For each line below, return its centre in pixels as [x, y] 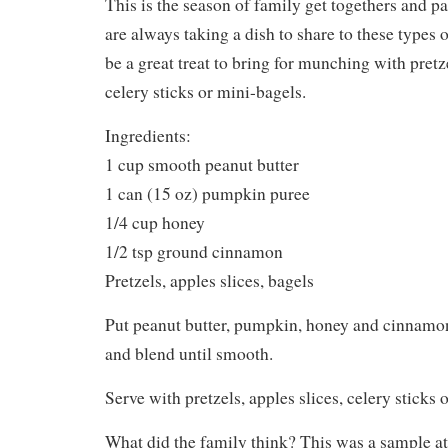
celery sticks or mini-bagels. [205, 91]
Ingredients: [148, 135]
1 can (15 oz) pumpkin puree [207, 193]
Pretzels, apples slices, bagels [209, 280]
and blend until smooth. [189, 353]
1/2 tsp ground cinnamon [194, 251]
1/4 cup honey [155, 222]
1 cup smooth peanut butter [202, 164]
